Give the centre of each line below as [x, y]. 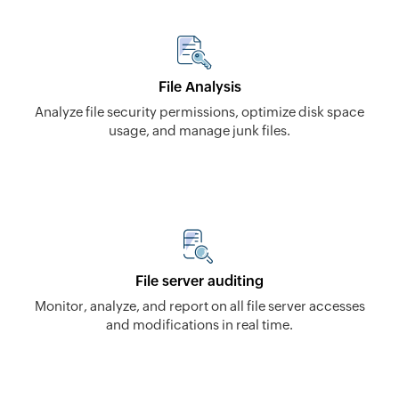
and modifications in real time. [199, 324]
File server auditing [199, 281]
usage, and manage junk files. [199, 130]
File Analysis [199, 86]
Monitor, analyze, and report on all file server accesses [199, 305]
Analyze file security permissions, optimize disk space [199, 111]
